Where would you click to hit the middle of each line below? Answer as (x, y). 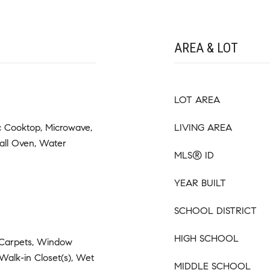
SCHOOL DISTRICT (215, 210)
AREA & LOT (206, 48)
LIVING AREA (203, 127)
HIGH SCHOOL (206, 238)
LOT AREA (197, 99)
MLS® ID (194, 155)
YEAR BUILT (200, 183)
